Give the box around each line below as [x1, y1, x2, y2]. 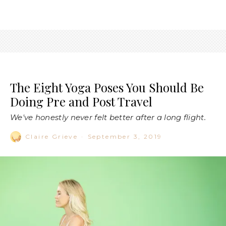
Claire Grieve [25, 132, 78, 140]
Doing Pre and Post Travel [10, 93, 152, 109]
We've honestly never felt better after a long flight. [10, 112, 206, 122]
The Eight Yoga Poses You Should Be [10, 79, 204, 95]
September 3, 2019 [87, 132, 162, 140]
